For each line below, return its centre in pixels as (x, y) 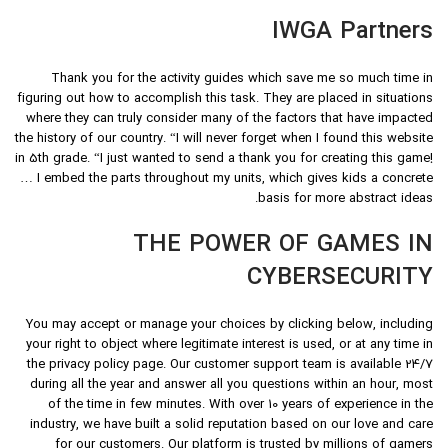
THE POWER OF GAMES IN (283, 245)
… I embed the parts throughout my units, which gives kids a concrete (226, 179)
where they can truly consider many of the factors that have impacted (229, 119)
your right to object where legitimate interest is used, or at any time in (229, 345)
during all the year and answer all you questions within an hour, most (231, 385)
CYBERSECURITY (340, 278)
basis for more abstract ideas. (345, 199)
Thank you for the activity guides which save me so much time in (242, 79)
